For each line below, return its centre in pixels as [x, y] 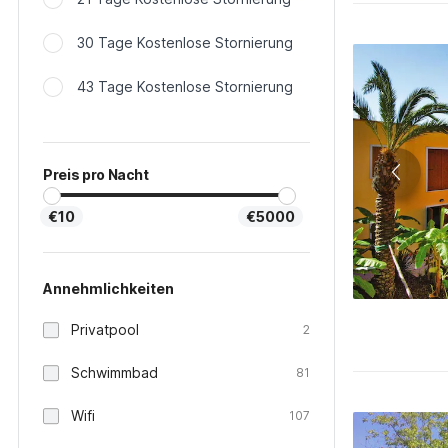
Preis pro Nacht [96, 174]
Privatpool [105, 329]
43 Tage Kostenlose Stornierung [185, 86]
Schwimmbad [114, 372]
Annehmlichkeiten [108, 288]
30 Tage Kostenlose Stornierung [185, 42]
